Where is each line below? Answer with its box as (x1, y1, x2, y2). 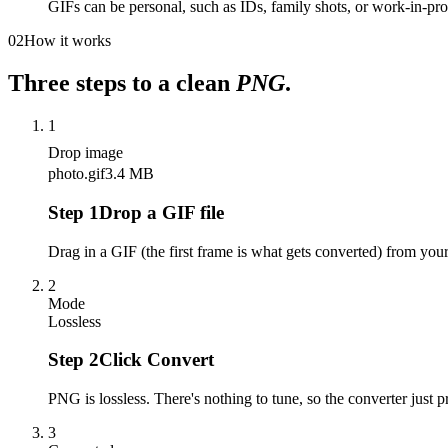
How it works (24, 32, 111, 50)
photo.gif (48, 165, 105, 183)
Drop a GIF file (99, 201, 224, 223)
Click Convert (99, 349, 214, 371)
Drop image (48, 144, 123, 162)
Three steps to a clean (8, 70, 236, 97)
